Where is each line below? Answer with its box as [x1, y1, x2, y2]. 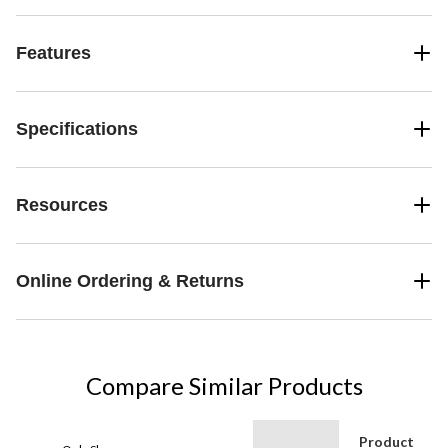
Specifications [16, 118, 138, 139]
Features [16, 42, 91, 63]
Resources [16, 194, 108, 215]
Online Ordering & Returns [16, 270, 244, 291]
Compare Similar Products [85, 370, 363, 400]
